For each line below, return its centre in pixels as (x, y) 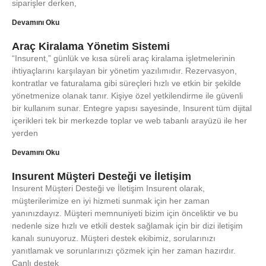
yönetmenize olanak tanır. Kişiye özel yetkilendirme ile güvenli (127, 96)
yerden (25, 133)
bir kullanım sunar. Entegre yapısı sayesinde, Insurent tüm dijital (132, 108)
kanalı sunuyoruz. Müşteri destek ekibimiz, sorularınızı (114, 238)
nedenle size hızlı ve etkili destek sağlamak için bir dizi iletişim (127, 226)
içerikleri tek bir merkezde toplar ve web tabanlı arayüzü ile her (129, 121)
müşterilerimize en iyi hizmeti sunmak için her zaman (111, 201)
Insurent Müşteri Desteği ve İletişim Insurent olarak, (108, 188)
